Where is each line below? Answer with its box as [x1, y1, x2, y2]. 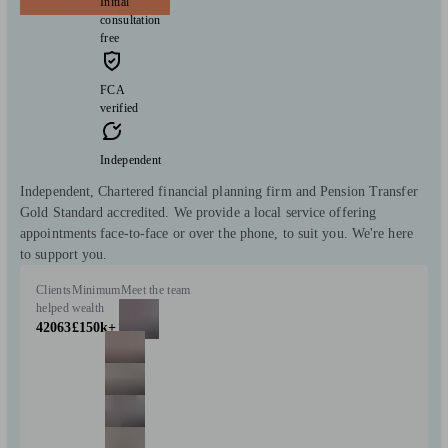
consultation [100, 12, 161, 27]
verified [100, 100, 139, 115]
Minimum [71, 282, 121, 297]
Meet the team [120, 282, 191, 297]
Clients [36, 282, 72, 297]
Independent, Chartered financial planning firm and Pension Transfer [20, 183, 418, 199]
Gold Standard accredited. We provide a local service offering [20, 204, 377, 220]
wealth [71, 300, 105, 315]
